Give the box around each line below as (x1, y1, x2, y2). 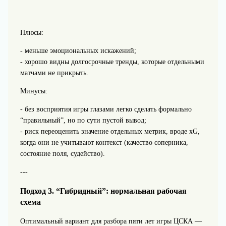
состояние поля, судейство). (20, 149, 105, 157)
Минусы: (20, 87, 47, 95)
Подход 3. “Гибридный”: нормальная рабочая (20, 186, 187, 196)
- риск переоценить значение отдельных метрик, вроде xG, (20, 127, 200, 135)
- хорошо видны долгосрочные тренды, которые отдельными (20, 58, 204, 66)
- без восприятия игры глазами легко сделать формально (20, 105, 192, 113)
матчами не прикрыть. (20, 69, 88, 77)
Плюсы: (20, 28, 43, 36)
